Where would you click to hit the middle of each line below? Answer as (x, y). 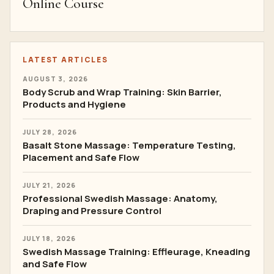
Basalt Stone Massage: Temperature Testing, (129, 145)
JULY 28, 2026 (50, 132)
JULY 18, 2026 (49, 239)
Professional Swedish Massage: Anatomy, (120, 198)
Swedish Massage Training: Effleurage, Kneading (136, 252)
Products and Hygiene (74, 104)
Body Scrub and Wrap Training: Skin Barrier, (122, 92)
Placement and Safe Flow (81, 157)
